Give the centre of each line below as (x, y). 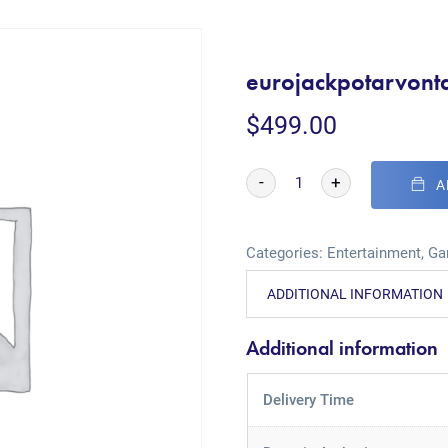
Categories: (287, 253)
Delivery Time (308, 400)
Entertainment (374, 253)
